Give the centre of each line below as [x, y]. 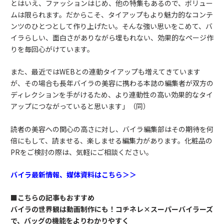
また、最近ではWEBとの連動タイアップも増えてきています [105, 72]
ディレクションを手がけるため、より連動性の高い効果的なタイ [112, 95]
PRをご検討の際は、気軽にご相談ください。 [82, 152]
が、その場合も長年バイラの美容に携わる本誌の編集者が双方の [112, 83]
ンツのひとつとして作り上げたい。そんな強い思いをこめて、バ [111, 26]
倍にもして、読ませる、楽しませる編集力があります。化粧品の [111, 140]
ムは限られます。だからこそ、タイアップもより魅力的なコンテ [112, 14]
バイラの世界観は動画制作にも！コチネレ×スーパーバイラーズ [112, 209]
